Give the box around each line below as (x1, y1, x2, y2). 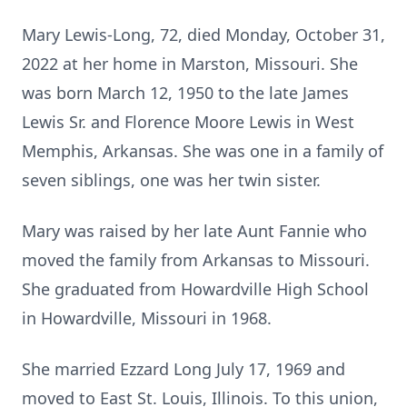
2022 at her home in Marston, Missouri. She (22, 53, 358, 74)
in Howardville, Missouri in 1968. (22, 307, 272, 329)
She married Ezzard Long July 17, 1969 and (22, 358, 345, 380)
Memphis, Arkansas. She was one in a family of (22, 140, 383, 162)
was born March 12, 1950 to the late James (22, 82, 349, 104)
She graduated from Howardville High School (22, 278, 369, 300)
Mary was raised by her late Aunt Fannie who (22, 220, 367, 242)
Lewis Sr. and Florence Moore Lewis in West (22, 111, 354, 133)
